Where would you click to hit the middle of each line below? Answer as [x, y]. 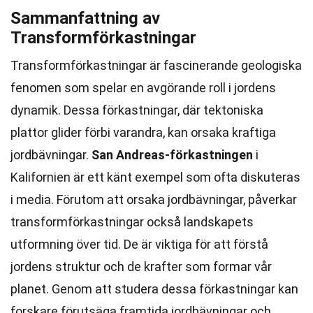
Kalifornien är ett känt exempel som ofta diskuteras [155, 177]
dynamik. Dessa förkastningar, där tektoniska [137, 110]
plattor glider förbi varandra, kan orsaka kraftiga [143, 132]
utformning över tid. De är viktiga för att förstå [139, 244]
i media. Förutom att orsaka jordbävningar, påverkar [154, 199]
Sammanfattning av [85, 18]
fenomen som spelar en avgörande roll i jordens [143, 88]
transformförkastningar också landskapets [132, 222]
